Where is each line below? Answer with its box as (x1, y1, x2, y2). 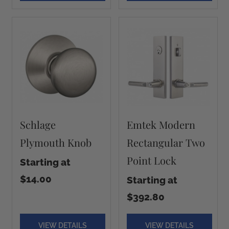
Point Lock (126, 153, 176, 167)
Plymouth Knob (19, 135, 91, 149)
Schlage (19, 118, 56, 131)
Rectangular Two (126, 135, 205, 149)
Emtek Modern (126, 118, 195, 131)
